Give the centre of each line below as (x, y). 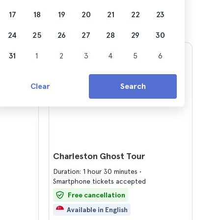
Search (133, 86)
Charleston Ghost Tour (99, 156)
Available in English (97, 210)
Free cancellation (96, 195)
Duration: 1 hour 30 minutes (96, 171)
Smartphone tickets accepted (99, 181)
